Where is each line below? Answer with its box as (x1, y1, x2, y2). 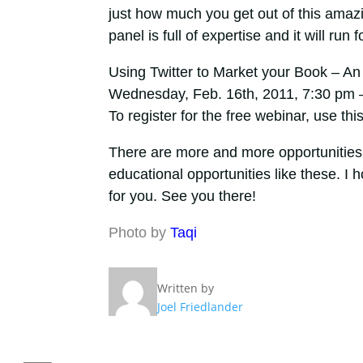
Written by (156, 280, 214, 297)
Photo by (108, 224, 170, 241)
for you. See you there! (108, 187, 256, 204)
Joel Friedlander (156, 299, 243, 315)
